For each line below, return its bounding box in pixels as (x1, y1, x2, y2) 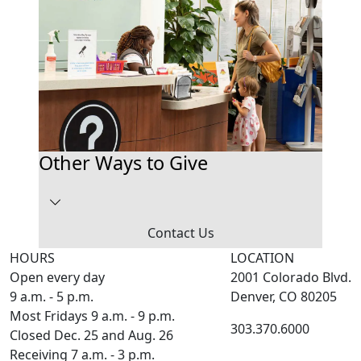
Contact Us (147, 224, 214, 243)
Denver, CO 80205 (230, 288, 337, 306)
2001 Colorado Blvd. (230, 268, 351, 287)
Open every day (10, 268, 105, 287)
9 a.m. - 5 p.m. (10, 288, 93, 306)
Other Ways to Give (39, 150, 208, 176)
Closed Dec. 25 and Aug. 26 (10, 326, 173, 345)
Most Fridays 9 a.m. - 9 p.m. (10, 307, 175, 326)
